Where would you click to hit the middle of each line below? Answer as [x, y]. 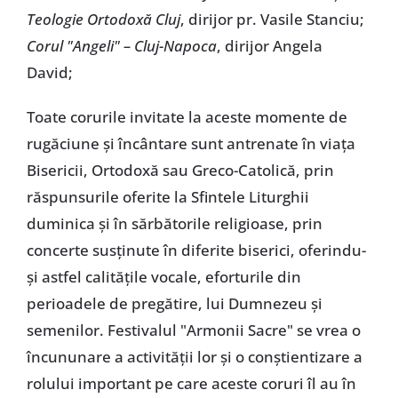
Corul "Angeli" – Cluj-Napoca [121, 46]
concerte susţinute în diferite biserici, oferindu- [196, 251]
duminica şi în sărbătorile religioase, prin [174, 224]
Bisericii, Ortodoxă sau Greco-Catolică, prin [180, 171]
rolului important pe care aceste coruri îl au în [191, 384]
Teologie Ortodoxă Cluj [103, 20]
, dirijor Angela [269, 46]
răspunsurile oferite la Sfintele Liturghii [167, 197]
